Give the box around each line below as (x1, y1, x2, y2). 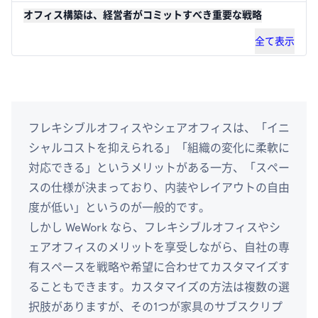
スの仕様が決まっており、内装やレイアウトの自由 (28, 181, 290, 194)
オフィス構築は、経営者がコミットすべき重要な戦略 (23, 9, 262, 21)
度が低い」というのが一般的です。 (28, 201, 210, 214)
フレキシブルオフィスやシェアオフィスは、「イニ (28, 121, 290, 135)
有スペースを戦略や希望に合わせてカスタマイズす (28, 261, 290, 274)
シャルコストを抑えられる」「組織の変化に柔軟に (28, 141, 290, 155)
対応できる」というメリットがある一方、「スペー (28, 161, 290, 175)
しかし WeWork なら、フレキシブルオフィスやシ (28, 221, 280, 234)
